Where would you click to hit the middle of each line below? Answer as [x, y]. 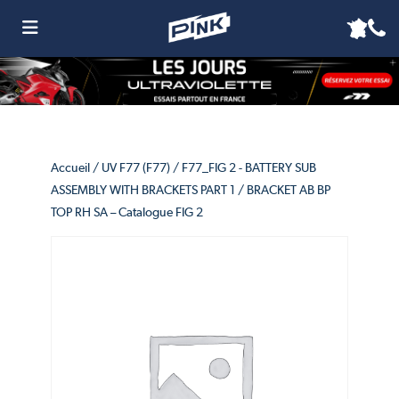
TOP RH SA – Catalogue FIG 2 [126, 212]
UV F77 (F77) [135, 167]
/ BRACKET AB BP [282, 189]
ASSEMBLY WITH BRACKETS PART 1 [142, 189]
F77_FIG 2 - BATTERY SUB [248, 167]
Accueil [70, 167]
